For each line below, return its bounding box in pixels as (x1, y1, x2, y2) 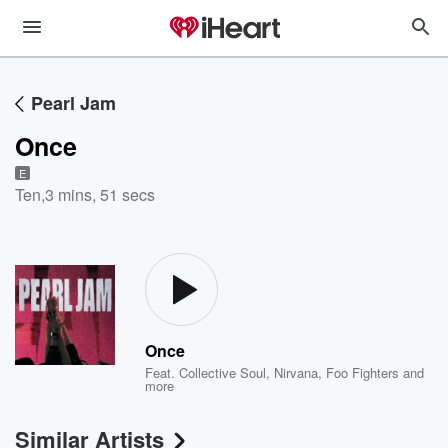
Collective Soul (179, 363, 267, 382)
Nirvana (274, 363, 319, 382)
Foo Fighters (326, 363, 400, 382)
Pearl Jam (31, 90, 116, 116)
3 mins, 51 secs (45, 183, 155, 206)
